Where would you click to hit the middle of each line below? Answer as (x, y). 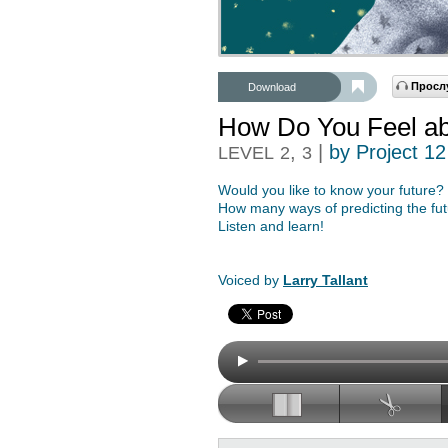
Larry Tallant (325, 280)
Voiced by (250, 280)
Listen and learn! (271, 226)
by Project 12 (387, 152)
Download (272, 87)
